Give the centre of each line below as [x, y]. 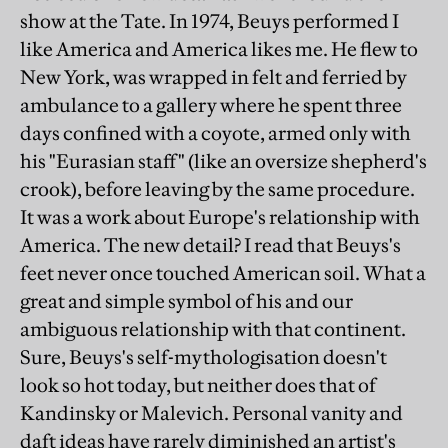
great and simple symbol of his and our [186, 301]
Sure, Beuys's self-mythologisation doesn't [203, 357]
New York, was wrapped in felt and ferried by [213, 77]
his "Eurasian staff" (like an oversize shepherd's [223, 161]
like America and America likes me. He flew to [219, 49]
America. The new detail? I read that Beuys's [210, 245]
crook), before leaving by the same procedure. [217, 189]
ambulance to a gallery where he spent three [211, 105]
